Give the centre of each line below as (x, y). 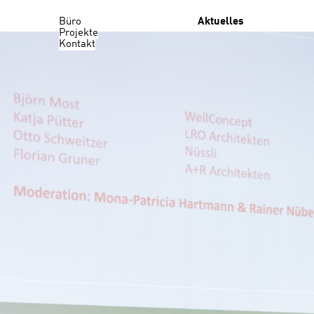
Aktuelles (221, 22)
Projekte (78, 33)
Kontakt (77, 45)
